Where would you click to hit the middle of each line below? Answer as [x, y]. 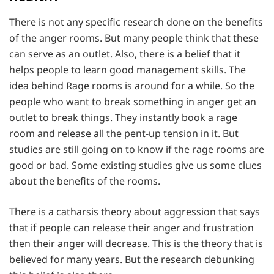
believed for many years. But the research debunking [132, 260]
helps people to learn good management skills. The [128, 70]
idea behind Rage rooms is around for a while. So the [132, 86]
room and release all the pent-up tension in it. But [124, 134]
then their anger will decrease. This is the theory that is [136, 244]
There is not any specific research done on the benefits [136, 22]
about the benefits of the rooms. [85, 181]
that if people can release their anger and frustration [131, 228]
